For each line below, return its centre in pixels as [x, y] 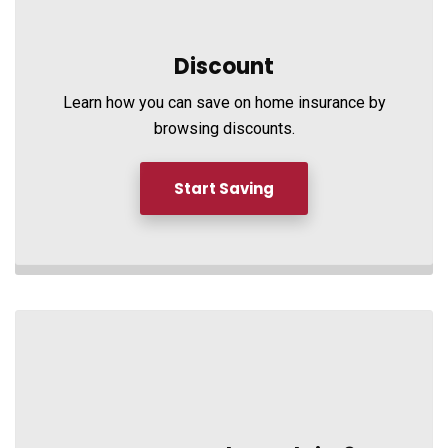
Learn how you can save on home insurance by [224, 102]
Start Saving [224, 188]
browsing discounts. [224, 128]
